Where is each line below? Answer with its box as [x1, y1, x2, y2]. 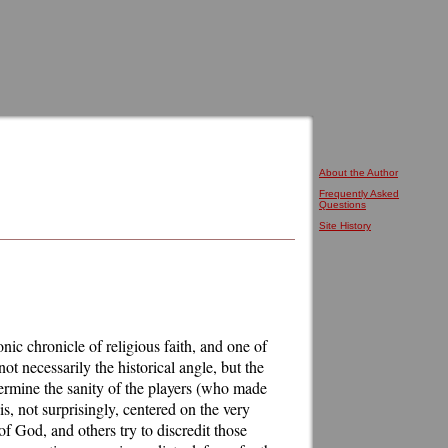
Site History [319, 220, 371, 231]
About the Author [319, 167, 398, 178]
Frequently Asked [319, 188, 399, 199]
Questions [319, 199, 366, 210]
